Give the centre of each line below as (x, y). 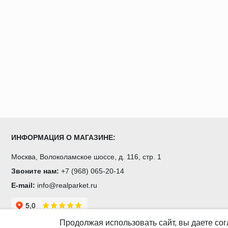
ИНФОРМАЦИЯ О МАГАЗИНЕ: (63, 137)
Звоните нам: (36, 171)
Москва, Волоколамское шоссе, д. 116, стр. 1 (86, 156)
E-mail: (23, 185)
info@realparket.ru (67, 185)
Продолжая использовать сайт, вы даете (137, 223)
